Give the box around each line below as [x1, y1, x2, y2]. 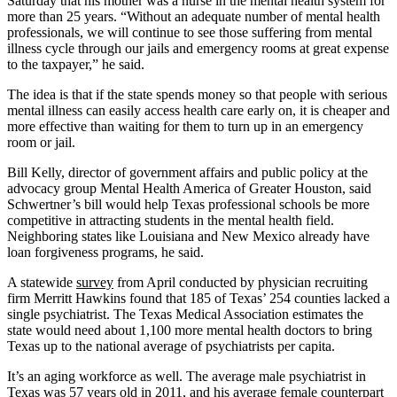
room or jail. [7, 134, 75, 150]
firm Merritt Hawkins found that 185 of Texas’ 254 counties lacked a [7, 290, 390, 306]
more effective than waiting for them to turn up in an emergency [7, 118, 363, 134]
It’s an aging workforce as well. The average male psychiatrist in [7, 368, 366, 384]
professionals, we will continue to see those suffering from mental [7, 24, 372, 40]
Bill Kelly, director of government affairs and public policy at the [7, 164, 368, 180]
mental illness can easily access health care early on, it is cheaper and [7, 102, 390, 118]
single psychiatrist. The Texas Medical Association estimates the [7, 306, 363, 322]
